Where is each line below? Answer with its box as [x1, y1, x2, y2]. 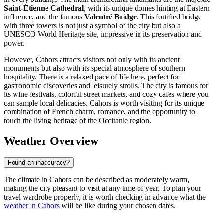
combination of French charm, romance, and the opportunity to [4, 108, 195, 116]
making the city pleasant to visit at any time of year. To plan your [4, 184, 201, 192]
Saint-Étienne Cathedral [4, 4, 84, 13]
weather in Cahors [4, 201, 60, 210]
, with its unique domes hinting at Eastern [84, 4, 210, 13]
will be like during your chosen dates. [60, 201, 176, 210]
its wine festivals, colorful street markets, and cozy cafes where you [4, 90, 209, 99]
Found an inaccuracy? [8, 158, 70, 166]
